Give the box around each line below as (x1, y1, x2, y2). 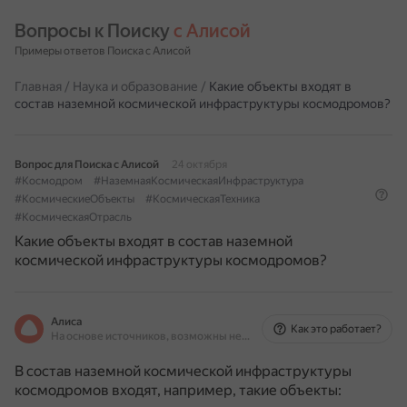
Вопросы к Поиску (15, 20, 174, 42)
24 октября (172, 158, 227, 171)
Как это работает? (291, 323, 382, 335)
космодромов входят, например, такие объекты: (15, 382, 342, 399)
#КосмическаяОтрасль (15, 211, 132, 223)
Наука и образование (73, 79, 198, 94)
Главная (15, 79, 62, 94)
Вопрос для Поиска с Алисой (15, 158, 159, 171)
